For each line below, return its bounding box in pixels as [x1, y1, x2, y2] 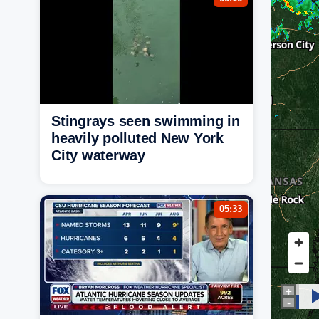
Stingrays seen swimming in [51, 113, 240, 129]
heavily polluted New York [51, 130, 224, 146]
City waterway [51, 147, 145, 163]
